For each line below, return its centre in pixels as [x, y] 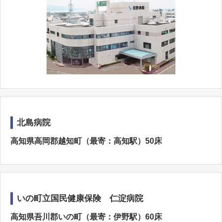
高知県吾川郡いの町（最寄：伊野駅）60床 [86, 217]
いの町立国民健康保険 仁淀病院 [80, 198]
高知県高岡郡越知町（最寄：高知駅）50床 [86, 141]
